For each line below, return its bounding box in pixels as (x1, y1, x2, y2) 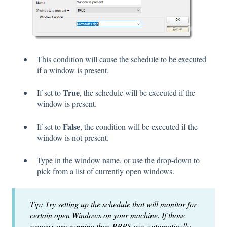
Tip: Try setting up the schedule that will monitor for (30, 198, 197, 209)
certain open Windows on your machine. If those (30, 209, 185, 220)
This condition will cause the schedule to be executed (37, 54, 206, 65)
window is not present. (37, 132, 109, 143)
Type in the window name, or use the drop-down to (37, 155, 200, 166)
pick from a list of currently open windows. (37, 166, 174, 177)
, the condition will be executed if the (80, 121, 198, 132)
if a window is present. (37, 65, 109, 76)
